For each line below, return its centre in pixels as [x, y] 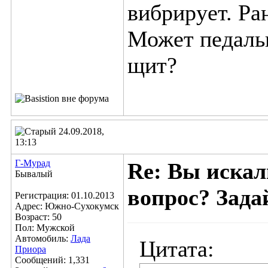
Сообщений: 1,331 [52, 260]
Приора [31, 249]
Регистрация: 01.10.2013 [65, 195]
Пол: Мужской [45, 228]
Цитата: [177, 249]
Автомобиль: [43, 238]
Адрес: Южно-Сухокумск [67, 206]
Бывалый [34, 174]
